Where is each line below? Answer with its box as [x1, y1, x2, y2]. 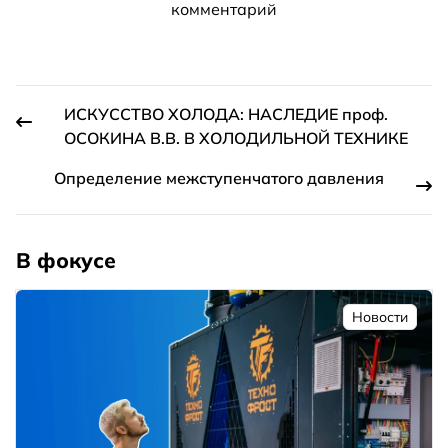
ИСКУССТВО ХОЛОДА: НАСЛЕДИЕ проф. [64, 104, 388, 125]
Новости [352, 308, 408, 327]
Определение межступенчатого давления [54, 168, 384, 189]
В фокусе [16, 247, 116, 274]
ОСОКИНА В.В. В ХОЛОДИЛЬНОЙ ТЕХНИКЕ [64, 128, 408, 149]
